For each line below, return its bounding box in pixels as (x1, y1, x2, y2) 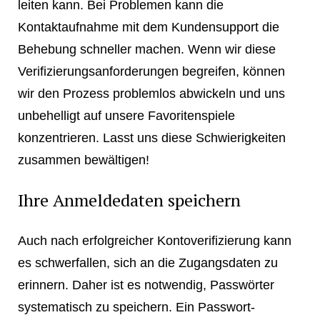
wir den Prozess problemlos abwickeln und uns (17, 86, 285, 101)
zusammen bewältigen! (17, 152, 149, 168)
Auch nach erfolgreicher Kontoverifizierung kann (17, 233, 291, 249)
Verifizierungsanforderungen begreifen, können (17, 64, 285, 79)
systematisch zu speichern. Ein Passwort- (17, 299, 255, 315)
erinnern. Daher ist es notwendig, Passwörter (17, 277, 274, 293)
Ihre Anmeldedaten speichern (17, 188, 241, 211)
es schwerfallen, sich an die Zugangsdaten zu (17, 255, 278, 271)
